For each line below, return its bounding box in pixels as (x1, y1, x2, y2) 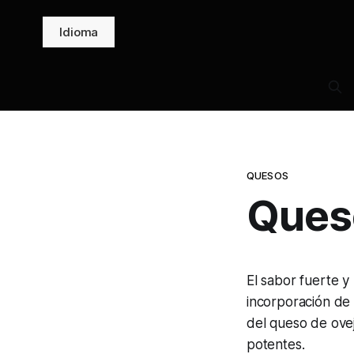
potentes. (247, 337, 305, 352)
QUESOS (247, 169, 288, 182)
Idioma (58, 24, 99, 40)
